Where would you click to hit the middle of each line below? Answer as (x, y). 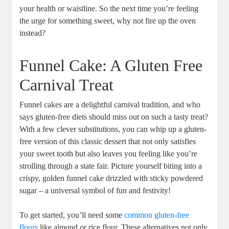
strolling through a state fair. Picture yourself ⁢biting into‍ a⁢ (111, 166)
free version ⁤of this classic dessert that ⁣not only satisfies (108, 142)
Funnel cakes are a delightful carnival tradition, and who (110, 105)
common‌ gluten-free (157, 215)
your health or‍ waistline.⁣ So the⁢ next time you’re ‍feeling (109, 9)
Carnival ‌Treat (67, 85)
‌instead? (33, 33)
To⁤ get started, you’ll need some (72, 215)
